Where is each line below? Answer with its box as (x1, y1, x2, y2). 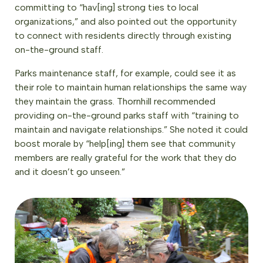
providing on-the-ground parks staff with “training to (15, 110, 239, 122)
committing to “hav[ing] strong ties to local (15, 2, 198, 14)
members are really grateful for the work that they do (15, 152, 237, 164)
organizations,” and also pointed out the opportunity (15, 16, 237, 28)
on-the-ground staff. (15, 44, 103, 56)
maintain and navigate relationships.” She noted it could (15, 124, 248, 136)
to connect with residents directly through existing (15, 30, 231, 42)
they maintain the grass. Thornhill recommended (15, 96, 215, 107)
